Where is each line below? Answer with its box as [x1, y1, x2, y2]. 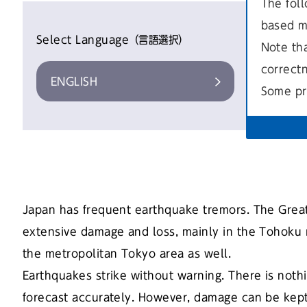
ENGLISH [50, 76, 98, 88]
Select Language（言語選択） [36, 34, 188, 45]
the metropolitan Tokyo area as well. [22, 248, 232, 260]
